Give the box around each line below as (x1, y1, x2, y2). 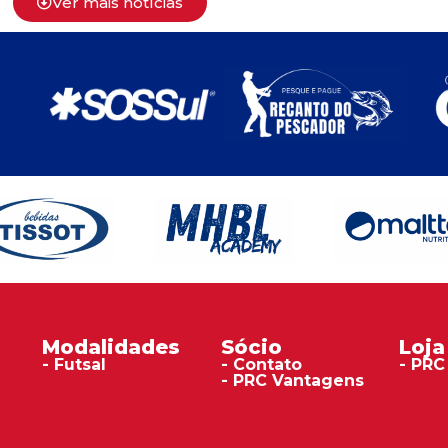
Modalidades (41, 335, 180, 360)
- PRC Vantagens (220, 371, 364, 391)
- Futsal (41, 355, 106, 375)
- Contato (220, 355, 302, 375)
